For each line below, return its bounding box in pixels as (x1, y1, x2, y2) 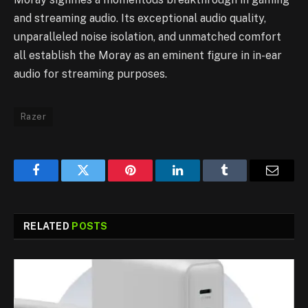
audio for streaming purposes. (14, 67, 167, 81)
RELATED (23, 221, 72, 232)
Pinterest (129, 174, 173, 187)
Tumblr (223, 174, 261, 187)
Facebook (34, 174, 83, 187)
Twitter (82, 174, 118, 187)
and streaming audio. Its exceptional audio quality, (14, 12, 266, 25)
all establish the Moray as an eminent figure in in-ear (14, 49, 282, 63)
